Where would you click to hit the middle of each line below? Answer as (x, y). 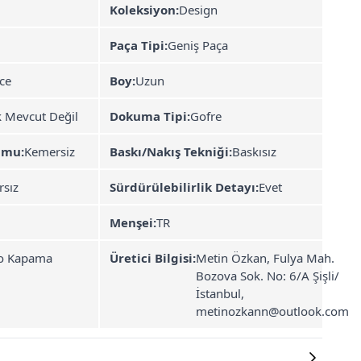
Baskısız (254, 151)
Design (198, 10)
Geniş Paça (198, 45)
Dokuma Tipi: (150, 116)
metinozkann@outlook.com (272, 311)
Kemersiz (50, 151)
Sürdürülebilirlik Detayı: (184, 187)
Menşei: (133, 222)
